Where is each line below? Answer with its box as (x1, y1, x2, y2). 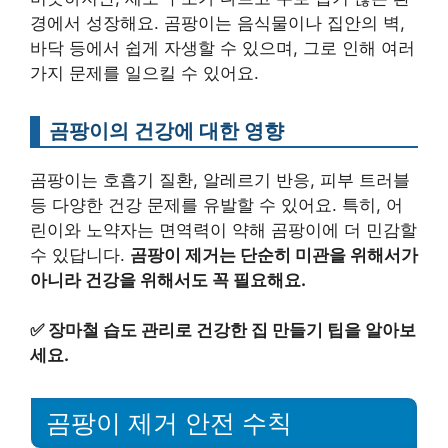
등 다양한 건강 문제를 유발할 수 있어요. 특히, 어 (30, 194, 403, 215)
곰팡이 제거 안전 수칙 (46, 409, 292, 437)
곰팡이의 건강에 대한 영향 (49, 117, 284, 143)
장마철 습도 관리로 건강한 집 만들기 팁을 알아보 (48, 320, 416, 341)
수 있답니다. (30, 244, 130, 265)
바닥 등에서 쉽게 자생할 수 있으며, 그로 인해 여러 (30, 37, 415, 58)
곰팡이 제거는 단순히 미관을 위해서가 (130, 244, 418, 265)
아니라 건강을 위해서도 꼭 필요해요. (30, 269, 306, 290)
